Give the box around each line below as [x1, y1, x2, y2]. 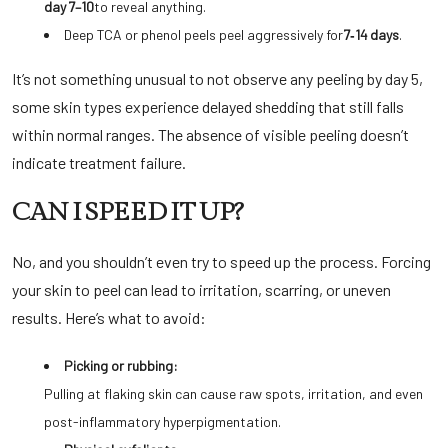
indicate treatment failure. [12, 153, 186, 172]
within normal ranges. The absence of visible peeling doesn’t [12, 125, 409, 144]
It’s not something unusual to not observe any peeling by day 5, [12, 69, 423, 88]
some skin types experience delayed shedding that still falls [12, 97, 404, 116]
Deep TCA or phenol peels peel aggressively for [64, 26, 343, 43]
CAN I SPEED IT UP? [12, 197, 243, 227]
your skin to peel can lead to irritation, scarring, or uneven [12, 280, 391, 299]
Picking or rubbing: [64, 357, 178, 374]
